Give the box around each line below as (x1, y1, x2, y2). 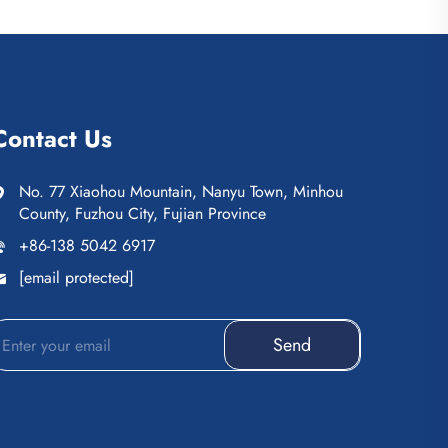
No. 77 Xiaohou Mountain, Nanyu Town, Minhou (19, 180, 343, 203)
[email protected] (19, 266, 134, 289)
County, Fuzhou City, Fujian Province (19, 202, 266, 225)
